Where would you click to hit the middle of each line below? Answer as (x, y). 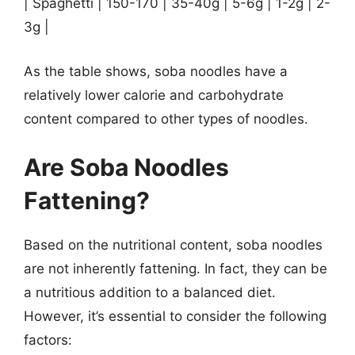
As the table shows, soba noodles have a (156, 71)
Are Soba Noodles (126, 167)
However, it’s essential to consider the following (175, 316)
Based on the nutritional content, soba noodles (173, 245)
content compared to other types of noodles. (166, 118)
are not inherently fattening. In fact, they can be (176, 269)
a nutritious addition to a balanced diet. (150, 292)
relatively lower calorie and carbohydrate (154, 95)
